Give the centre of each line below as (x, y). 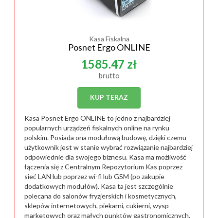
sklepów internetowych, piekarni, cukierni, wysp (97, 206)
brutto (109, 75)
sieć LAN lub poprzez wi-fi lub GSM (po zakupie (94, 176)
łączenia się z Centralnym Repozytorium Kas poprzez (103, 167)
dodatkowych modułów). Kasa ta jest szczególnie (99, 186)
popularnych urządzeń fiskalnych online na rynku (97, 128)
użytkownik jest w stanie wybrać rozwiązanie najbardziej (109, 147)
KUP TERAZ (109, 97)
